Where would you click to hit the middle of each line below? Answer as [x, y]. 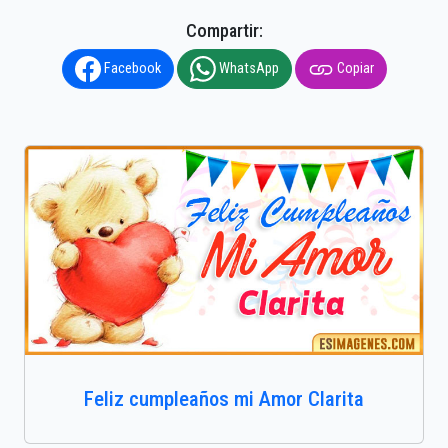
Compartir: [224, 31]
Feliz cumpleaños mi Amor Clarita [224, 399]
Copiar [353, 68]
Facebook [130, 68]
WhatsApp [247, 68]
